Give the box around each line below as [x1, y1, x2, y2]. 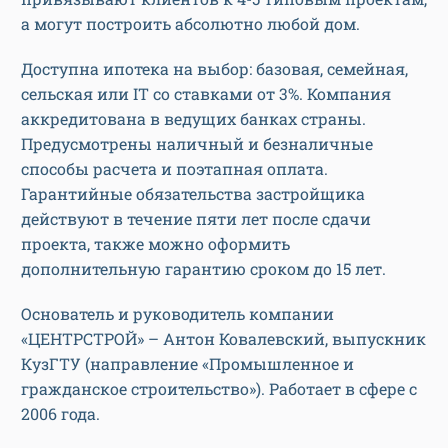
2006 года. [21, 402, 100, 424]
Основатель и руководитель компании [21, 302, 334, 324]
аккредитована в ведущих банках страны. [21, 107, 366, 129]
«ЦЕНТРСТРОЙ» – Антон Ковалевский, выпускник [21, 327, 426, 349]
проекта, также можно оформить [21, 232, 290, 254]
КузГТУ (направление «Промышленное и [21, 352, 354, 374]
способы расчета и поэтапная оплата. [21, 157, 328, 179]
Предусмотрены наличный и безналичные [21, 132, 373, 154]
